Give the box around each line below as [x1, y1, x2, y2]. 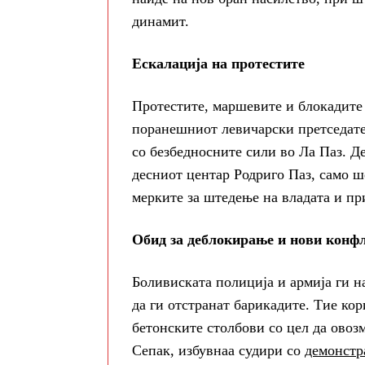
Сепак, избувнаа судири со [132, 342, 305, 359]
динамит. [132, 13, 189, 30]
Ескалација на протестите [132, 55, 305, 73]
